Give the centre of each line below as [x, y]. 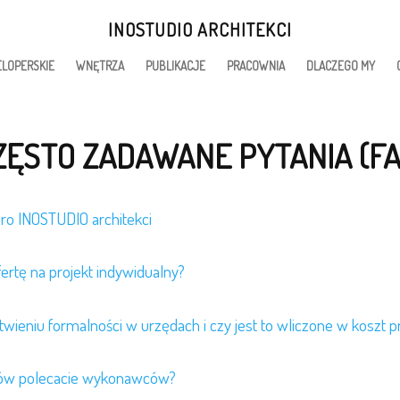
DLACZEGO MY [340, 66]
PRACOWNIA [255, 66]
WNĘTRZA [100, 66]
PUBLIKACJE [175, 66]
